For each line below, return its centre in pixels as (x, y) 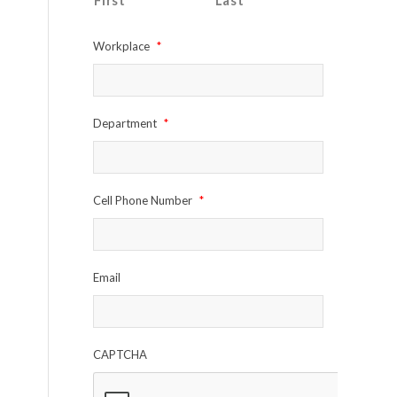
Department (125, 124)
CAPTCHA (121, 355)
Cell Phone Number (143, 201)
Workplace (122, 47)
